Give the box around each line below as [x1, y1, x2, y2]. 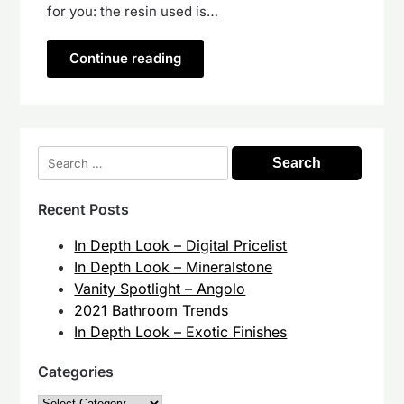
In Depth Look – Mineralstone [74, 258, 273, 277]
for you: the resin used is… [47, 3, 219, 21]
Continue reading [69, 50, 182, 68]
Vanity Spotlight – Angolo [74, 280, 246, 298]
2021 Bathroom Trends [74, 301, 229, 320]
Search [37, 147, 86, 166]
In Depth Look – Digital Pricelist [74, 236, 288, 255]
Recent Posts [38, 200, 130, 219]
